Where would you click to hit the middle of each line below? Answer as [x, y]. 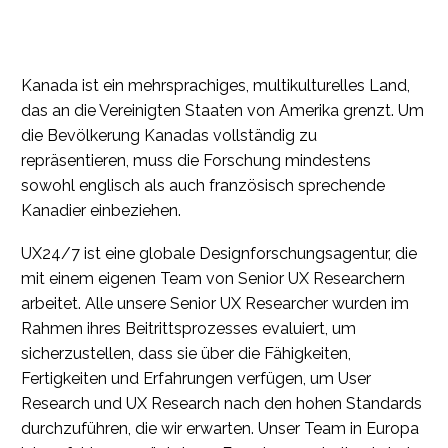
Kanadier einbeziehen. [101, 211]
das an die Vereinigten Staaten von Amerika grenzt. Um [222, 111]
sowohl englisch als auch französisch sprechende [203, 186]
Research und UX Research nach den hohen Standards [221, 404]
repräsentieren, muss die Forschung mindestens [196, 161]
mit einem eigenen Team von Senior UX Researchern [213, 279]
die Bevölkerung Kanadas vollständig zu [169, 136]
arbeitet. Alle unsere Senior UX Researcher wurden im [215, 304]
